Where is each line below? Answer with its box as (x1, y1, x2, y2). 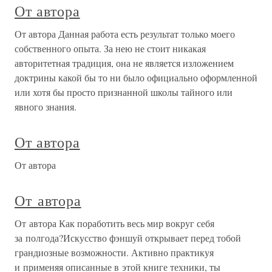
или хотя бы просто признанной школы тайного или (15, 86, 233, 99)
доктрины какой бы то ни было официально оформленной (15, 71, 257, 84)
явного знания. (15, 100, 76, 114)
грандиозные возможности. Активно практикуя (15, 246, 214, 259)
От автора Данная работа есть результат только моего (15, 27, 235, 41)
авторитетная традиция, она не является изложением (15, 56, 234, 70)
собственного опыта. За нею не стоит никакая (15, 42, 206, 55)
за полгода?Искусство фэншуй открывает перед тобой (15, 231, 241, 245)
